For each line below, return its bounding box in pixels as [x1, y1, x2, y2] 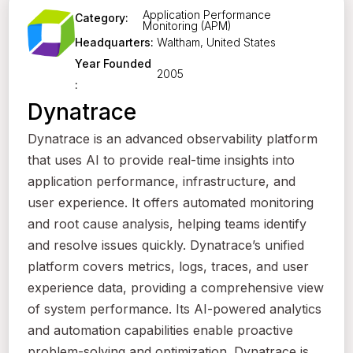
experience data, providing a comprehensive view [28, 280, 324, 296]
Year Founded [75, 57, 151, 71]
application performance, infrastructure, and [28, 173, 295, 190]
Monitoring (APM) [143, 19, 232, 33]
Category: [75, 11, 128, 25]
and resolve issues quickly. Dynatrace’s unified [28, 237, 304, 254]
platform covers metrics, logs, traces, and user [28, 258, 309, 275]
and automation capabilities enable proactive [28, 322, 293, 339]
